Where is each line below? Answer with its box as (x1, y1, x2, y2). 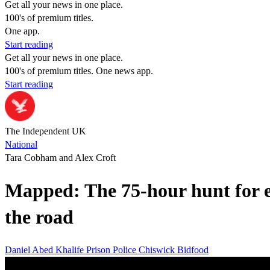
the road (5, 206, 74, 228)
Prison (86, 244, 113, 255)
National (5, 139, 37, 149)
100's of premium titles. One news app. (5, 66, 153, 76)
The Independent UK (5, 126, 86, 136)
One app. (5, 26, 40, 36)
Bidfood (177, 244, 209, 255)
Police (113, 244, 139, 255)
